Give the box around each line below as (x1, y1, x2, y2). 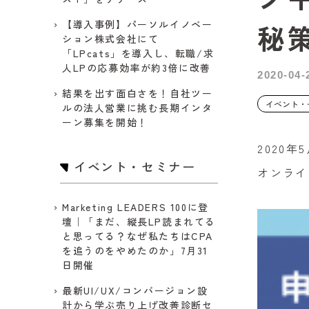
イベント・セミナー (74, 157, 196, 175)
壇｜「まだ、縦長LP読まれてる (62, 215, 217, 228)
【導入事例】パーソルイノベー (62, 17, 213, 31)
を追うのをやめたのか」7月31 (62, 243, 209, 257)
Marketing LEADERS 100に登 (62, 200, 209, 214)
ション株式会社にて (62, 32, 159, 46)
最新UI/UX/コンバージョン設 (62, 283, 208, 297)
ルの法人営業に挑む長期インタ (62, 101, 213, 114)
